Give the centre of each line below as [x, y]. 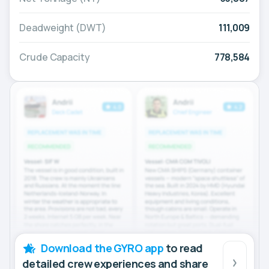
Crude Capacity [55, 57]
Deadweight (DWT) [63, 28]
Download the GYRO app [102, 248]
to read [183, 248]
